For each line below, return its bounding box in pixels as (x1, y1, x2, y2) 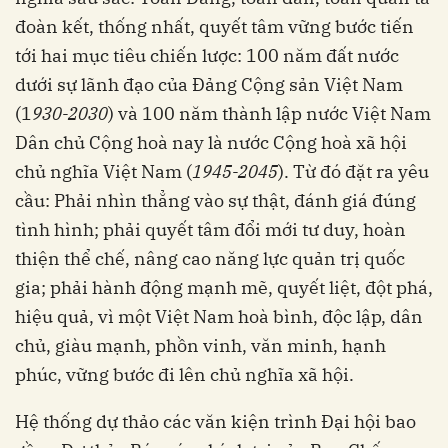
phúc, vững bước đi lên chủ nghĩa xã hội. (15, 363, 354, 387)
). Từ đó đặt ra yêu (278, 160, 429, 184)
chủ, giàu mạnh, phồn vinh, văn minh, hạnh (15, 334, 386, 358)
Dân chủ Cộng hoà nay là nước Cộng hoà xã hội (15, 131, 407, 155)
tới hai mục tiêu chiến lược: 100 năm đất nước (15, 44, 399, 68)
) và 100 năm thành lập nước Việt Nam (108, 102, 431, 126)
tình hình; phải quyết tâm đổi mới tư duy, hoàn (15, 218, 406, 242)
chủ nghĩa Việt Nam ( (15, 160, 192, 184)
